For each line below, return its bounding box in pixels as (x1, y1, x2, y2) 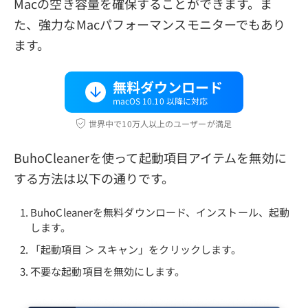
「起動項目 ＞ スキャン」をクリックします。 (30, 242, 242, 257)
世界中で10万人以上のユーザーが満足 (89, 117, 232, 129)
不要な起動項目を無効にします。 (30, 264, 186, 279)
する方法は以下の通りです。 (14, 169, 175, 188)
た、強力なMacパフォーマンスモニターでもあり (14, 15, 286, 34)
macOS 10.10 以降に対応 (112, 95, 208, 107)
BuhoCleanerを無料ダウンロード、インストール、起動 (30, 205, 289, 220)
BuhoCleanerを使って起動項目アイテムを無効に (14, 148, 287, 167)
